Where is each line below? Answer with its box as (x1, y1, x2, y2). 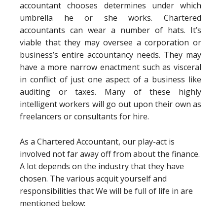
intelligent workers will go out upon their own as (20, 99, 201, 110)
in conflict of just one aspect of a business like (20, 74, 201, 85)
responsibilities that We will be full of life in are (20, 185, 193, 196)
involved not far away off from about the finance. (20, 148, 200, 159)
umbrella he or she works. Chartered (20, 12, 201, 23)
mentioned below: (20, 198, 85, 209)
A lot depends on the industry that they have (20, 161, 184, 172)
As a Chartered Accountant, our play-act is (20, 136, 175, 147)
